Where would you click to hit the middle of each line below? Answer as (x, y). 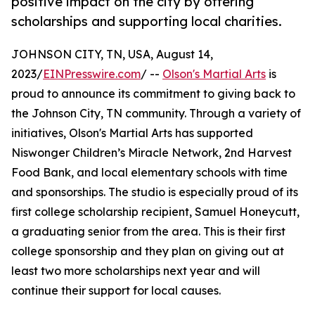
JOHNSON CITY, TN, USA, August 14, (112, 54)
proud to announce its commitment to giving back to (153, 94)
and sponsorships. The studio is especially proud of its (155, 192)
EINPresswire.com (92, 74)
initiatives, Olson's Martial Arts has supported (132, 133)
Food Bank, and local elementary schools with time (149, 173)
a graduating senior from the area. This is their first (148, 232)
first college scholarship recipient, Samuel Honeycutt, (155, 212)
